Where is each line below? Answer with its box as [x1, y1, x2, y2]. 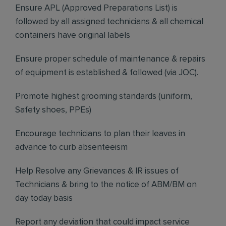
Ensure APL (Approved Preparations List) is [15, 4, 178, 13]
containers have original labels [15, 31, 130, 40]
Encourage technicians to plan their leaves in [15, 130, 185, 138]
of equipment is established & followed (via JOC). [15, 69, 198, 77]
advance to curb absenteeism [15, 143, 128, 152]
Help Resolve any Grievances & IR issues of [15, 167, 179, 176]
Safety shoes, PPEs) [15, 106, 91, 115]
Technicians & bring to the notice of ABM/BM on [15, 181, 197, 189]
